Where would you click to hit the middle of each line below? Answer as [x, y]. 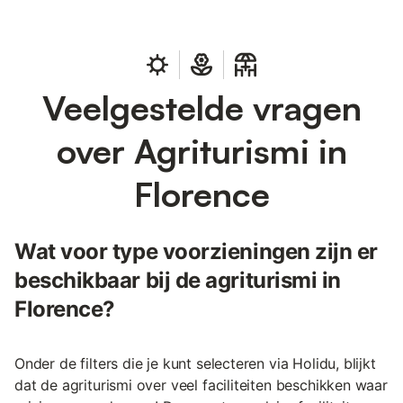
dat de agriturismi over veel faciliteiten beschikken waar [201, 385]
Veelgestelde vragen [201, 107]
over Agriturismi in [201, 150]
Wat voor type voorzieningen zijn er [197, 251]
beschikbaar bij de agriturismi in [178, 280]
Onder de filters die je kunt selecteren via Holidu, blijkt [195, 363]
